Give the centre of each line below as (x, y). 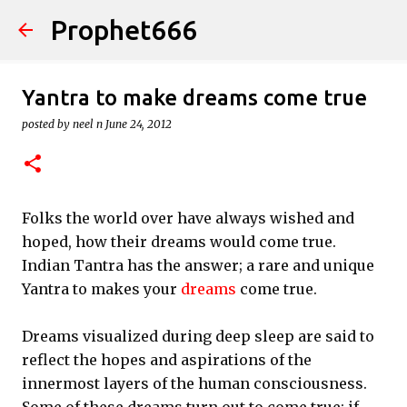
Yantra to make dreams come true (194, 98)
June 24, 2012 (139, 124)
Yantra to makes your (101, 289)
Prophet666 (124, 30)
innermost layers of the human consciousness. (194, 383)
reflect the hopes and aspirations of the (167, 360)
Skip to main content (203, 23)
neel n (88, 124)
